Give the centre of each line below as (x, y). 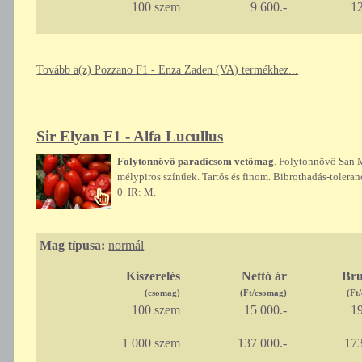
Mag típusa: (73, 246)
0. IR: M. (137, 192)
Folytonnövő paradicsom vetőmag (196, 162)
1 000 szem (151, 343)
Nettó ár (264, 276)
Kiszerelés (153, 276)
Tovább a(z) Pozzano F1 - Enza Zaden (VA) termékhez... (168, 70)
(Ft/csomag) (263, 293)
